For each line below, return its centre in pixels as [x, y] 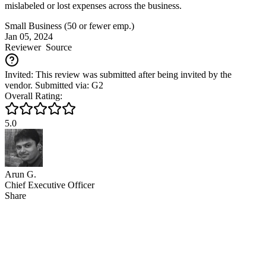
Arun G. [20, 174]
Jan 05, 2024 [29, 36]
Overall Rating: [34, 96]
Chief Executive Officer [50, 185]
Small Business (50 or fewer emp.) [69, 26]
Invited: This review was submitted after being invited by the [118, 74]
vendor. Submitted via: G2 [54, 85]
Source [56, 47]
